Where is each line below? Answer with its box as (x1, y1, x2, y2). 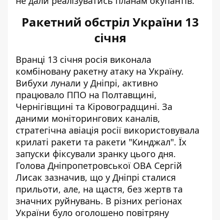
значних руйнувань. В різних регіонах (16, 195, 182, 207)
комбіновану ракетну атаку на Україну (16, 65, 181, 77)
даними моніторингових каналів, (16, 112, 160, 124)
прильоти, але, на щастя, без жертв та (16, 183, 183, 195)
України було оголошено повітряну (16, 207, 169, 219)
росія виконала (85, 54, 151, 65)
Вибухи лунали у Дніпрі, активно (16, 77, 158, 89)
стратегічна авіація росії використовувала (16, 124, 199, 136)
